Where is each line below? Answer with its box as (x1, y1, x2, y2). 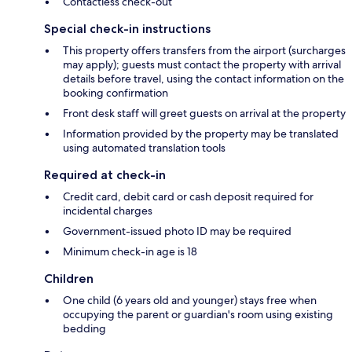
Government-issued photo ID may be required (63, 224, 291, 239)
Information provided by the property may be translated (63, 126, 339, 141)
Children (44, 271, 93, 287)
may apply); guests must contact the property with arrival (63, 57, 341, 72)
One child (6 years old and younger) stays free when (63, 293, 317, 308)
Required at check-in (44, 167, 166, 183)
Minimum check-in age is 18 (63, 244, 197, 259)
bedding (63, 321, 106, 336)
